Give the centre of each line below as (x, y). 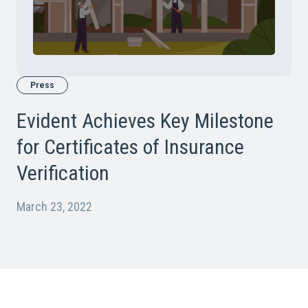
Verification (63, 173)
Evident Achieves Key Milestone (145, 120)
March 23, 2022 (54, 206)
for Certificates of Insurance (130, 146)
